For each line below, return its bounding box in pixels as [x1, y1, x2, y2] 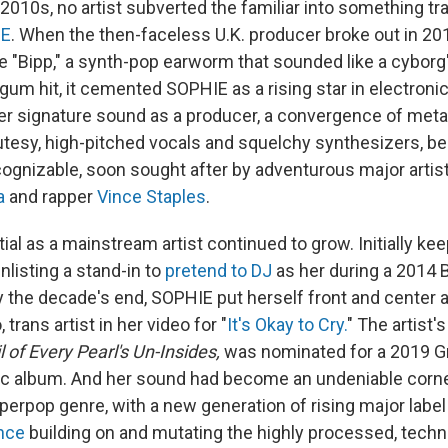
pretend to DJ [165, 260, 272, 281]
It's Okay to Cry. [227, 314, 347, 335]
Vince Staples [97, 186, 206, 207]
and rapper [5, 186, 97, 207]
